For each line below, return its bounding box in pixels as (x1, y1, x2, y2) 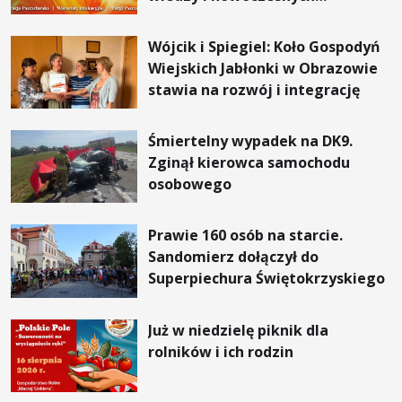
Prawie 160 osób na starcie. (148, 225, 344, 246)
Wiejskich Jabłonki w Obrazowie (148, 58, 379, 79)
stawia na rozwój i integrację (148, 80, 361, 100)
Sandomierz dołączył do (148, 247, 319, 267)
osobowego (148, 174, 232, 195)
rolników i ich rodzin (148, 341, 294, 362)
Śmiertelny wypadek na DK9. (148, 131, 354, 152)
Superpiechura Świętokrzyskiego (148, 268, 386, 289)
